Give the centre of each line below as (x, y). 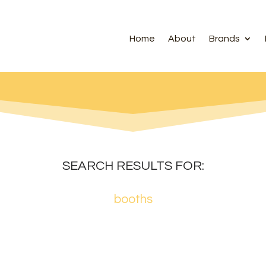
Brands (224, 39)
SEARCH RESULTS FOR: (133, 166)
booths (133, 199)
